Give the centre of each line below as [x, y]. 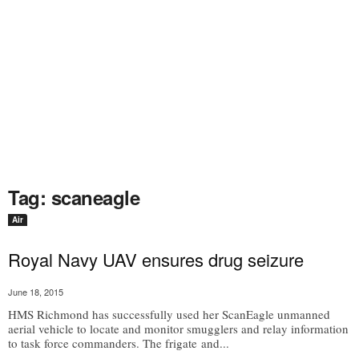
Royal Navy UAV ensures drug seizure [156, 259]
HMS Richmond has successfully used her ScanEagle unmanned [169, 314]
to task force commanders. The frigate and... [119, 343]
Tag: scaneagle [74, 197]
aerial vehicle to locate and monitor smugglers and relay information [178, 329]
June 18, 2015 [36, 292]
